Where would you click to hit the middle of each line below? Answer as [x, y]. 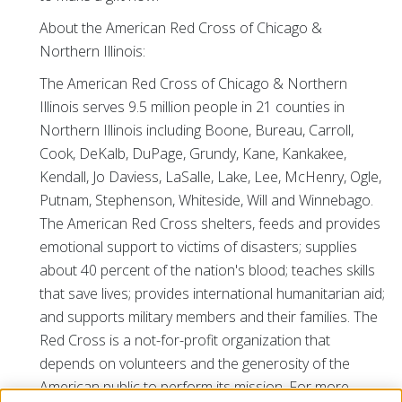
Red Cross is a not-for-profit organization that [185, 340]
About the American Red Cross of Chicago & [181, 28]
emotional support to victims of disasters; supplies [198, 247]
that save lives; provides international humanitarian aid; [212, 293]
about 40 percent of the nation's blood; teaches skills [207, 270]
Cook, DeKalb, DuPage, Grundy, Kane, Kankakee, [193, 153]
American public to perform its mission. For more [194, 387]
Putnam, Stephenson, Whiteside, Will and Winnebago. [206, 200]
